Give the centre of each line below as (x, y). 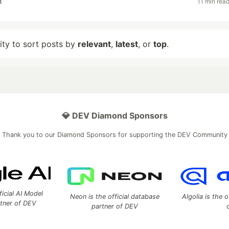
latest (127, 44)
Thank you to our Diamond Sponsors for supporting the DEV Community (114, 135)
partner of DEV (114, 206)
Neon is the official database (114, 197)
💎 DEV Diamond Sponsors (114, 116)
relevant (94, 44)
